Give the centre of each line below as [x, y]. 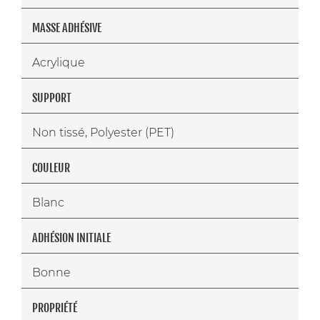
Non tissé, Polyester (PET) [103, 132]
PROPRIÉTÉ [55, 307]
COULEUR [51, 167]
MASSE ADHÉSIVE [67, 27]
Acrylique [59, 62]
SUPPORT [52, 97]
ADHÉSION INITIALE [71, 237]
